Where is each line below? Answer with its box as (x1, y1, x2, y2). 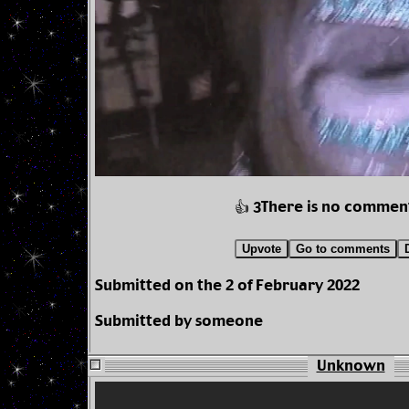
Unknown (316, 356, 385, 378)
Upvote (241, 242, 281, 257)
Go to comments (295, 242, 390, 257)
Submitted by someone (95, 311, 263, 333)
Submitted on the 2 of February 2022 (95, 276, 360, 298)
